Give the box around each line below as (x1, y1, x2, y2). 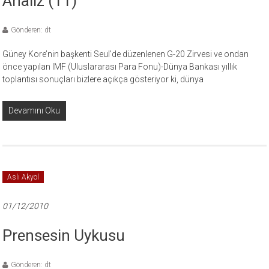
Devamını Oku (8, 106, 61, 115)
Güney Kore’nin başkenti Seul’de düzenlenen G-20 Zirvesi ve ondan (2, 49, 249, 59)
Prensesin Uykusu (2, 226, 125, 244)
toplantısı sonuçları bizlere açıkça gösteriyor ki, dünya (2, 74, 204, 84)
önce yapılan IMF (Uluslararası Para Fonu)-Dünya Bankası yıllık (2, 62, 238, 71)
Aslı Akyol (7, 173, 40, 181)
